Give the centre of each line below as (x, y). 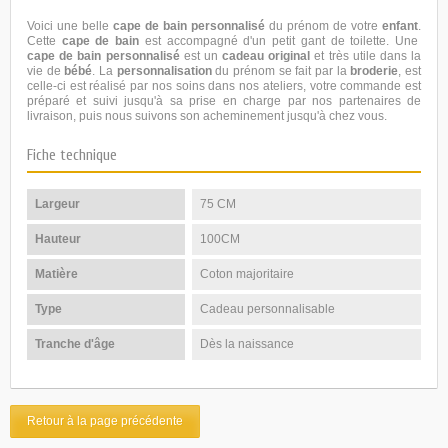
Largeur (57, 203)
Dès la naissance (247, 343)
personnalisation (162, 70)
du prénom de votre (323, 25)
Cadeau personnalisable (268, 308)
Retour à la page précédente (105, 420)
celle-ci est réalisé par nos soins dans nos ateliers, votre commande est (224, 85)
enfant (400, 25)
